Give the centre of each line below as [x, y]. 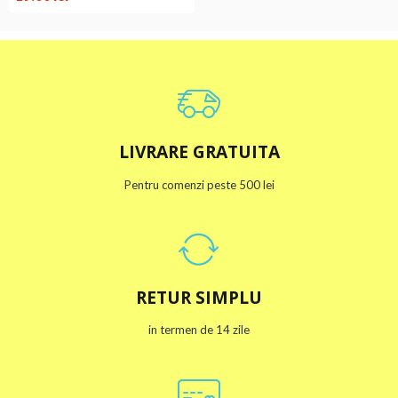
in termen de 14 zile [199, 330]
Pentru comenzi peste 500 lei [199, 184]
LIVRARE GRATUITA [199, 151]
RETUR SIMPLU [199, 297]
